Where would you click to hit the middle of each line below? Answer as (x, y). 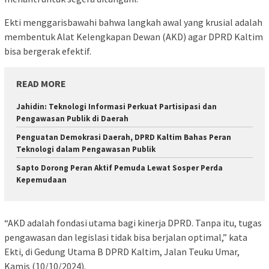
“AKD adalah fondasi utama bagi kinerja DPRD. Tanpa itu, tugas (133, 222)
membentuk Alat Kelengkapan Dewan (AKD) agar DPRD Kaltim (134, 37)
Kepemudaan (41, 180)
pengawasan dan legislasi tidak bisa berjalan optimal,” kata (126, 237)
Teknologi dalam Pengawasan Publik (86, 150)
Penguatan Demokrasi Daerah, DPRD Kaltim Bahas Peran (124, 138)
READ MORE (41, 84)
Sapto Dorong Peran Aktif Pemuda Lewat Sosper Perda (119, 168)
